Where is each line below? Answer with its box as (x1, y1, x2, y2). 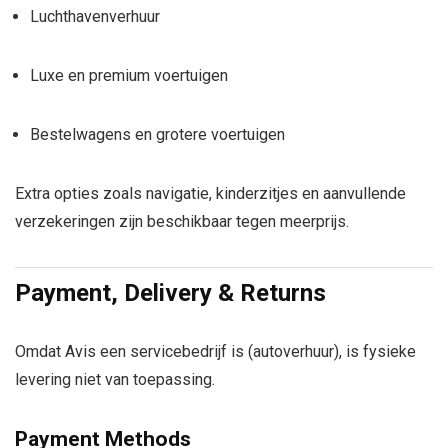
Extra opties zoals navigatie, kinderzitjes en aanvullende (15, 184, 406, 203)
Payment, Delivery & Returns (15, 279, 326, 307)
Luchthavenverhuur (30, 7, 160, 26)
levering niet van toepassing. (15, 370, 215, 389)
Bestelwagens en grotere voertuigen (30, 125, 285, 144)
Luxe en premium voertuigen (30, 66, 228, 85)
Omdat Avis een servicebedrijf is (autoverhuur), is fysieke (15, 342, 416, 361)
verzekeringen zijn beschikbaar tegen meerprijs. (15, 212, 349, 231)
